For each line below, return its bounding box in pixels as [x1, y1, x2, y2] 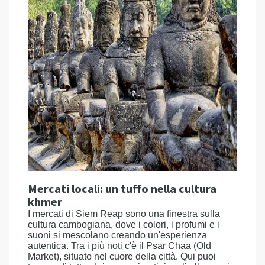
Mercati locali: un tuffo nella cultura [28, 181, 216, 198]
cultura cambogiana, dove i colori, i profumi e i [28, 219, 219, 230]
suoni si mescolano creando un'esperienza [28, 230, 207, 240]
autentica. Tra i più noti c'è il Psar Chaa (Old [28, 241, 211, 251]
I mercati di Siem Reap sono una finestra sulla [28, 209, 220, 219]
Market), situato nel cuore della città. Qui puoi [28, 251, 216, 261]
